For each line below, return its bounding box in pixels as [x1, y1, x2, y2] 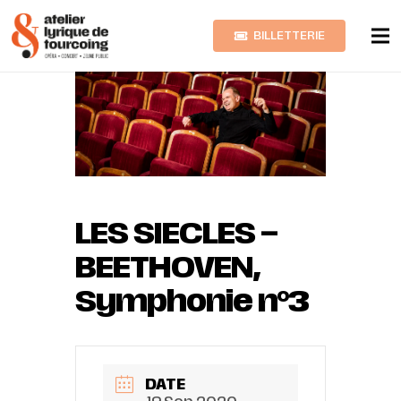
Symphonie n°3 [75, 282, 309, 320]
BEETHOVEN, [75, 248, 260, 286]
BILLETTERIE [253, 28, 326, 43]
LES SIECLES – [75, 214, 277, 252]
